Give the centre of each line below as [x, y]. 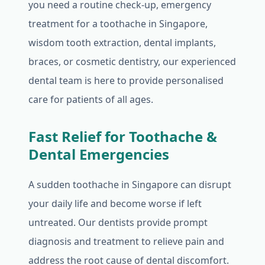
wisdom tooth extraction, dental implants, [122, 43]
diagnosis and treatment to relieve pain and [126, 241]
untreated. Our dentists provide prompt [118, 222]
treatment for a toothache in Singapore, [118, 24]
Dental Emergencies [99, 154]
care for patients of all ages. [91, 99]
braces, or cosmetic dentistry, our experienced [132, 62]
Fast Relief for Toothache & [123, 136]
